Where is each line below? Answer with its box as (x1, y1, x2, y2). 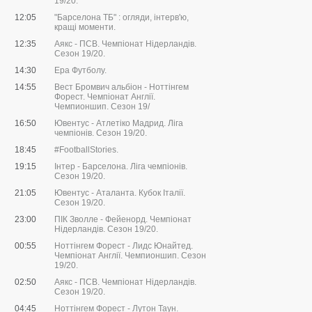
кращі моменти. (54, 22, 116, 33)
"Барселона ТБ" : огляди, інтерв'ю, (54, 13, 189, 23)
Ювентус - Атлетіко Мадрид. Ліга (54, 118, 183, 129)
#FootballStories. (54, 145, 118, 155)
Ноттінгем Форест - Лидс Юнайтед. (54, 241, 193, 251)
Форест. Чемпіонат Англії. (54, 92, 155, 102)
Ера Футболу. (54, 65, 107, 76)
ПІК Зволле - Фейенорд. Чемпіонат (54, 214, 192, 225)
